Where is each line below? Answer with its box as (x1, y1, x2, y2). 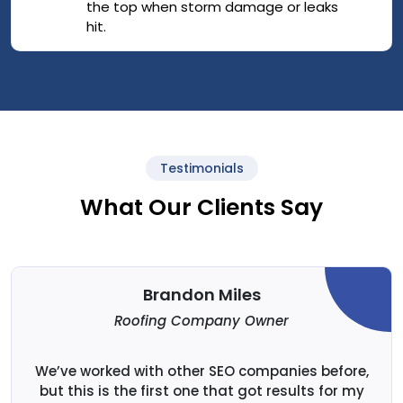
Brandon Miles (142, 282, 261, 306)
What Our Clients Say (80, 191, 323, 223)
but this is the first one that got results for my (39, 381, 364, 401)
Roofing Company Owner (114, 310, 289, 330)
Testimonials (159, 158, 244, 177)
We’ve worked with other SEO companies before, (34, 362, 369, 381)
